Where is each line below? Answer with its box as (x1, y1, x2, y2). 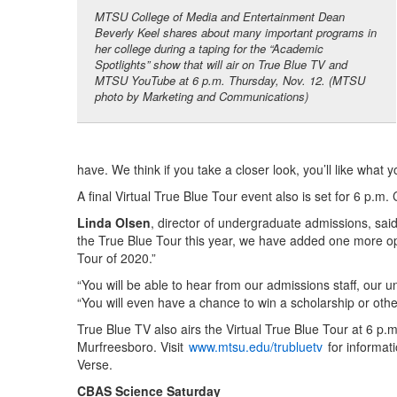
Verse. (77, 355, 113, 374)
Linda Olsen (77, 214, 151, 232)
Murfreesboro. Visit (77, 338, 187, 356)
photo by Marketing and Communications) (95, 88, 308, 105)
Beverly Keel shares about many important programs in (95, 24, 377, 42)
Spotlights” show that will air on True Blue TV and (95, 56, 347, 74)
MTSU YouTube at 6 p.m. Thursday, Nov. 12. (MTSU (95, 72, 365, 90)
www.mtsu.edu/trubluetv (189, 338, 323, 356)
